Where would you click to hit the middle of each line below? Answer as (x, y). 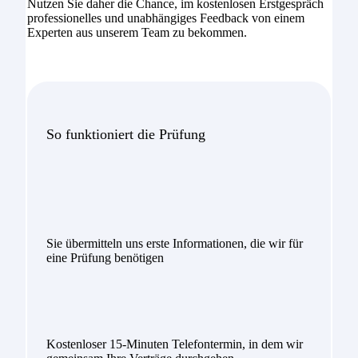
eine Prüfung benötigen (105, 258)
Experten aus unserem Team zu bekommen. (137, 33)
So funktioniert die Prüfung (125, 135)
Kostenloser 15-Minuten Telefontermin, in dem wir (174, 344)
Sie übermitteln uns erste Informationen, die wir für (174, 244)
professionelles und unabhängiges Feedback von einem (165, 18)
